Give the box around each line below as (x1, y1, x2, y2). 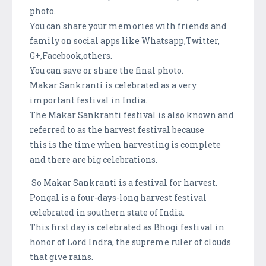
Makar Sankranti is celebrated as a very (30, 80, 197, 91)
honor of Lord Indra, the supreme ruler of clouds (30, 236, 231, 248)
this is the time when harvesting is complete (30, 139, 221, 151)
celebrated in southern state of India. (30, 207, 185, 218)
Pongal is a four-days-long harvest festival (30, 192, 207, 204)
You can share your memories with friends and (30, 20, 227, 32)
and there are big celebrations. (30, 154, 157, 166)
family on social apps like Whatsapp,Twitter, (30, 35, 220, 47)
